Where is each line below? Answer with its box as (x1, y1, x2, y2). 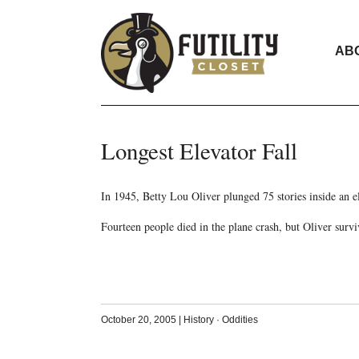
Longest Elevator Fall (100, 135, 297, 166)
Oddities (221, 313, 258, 325)
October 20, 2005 (100, 313, 176, 325)
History (183, 313, 214, 325)
